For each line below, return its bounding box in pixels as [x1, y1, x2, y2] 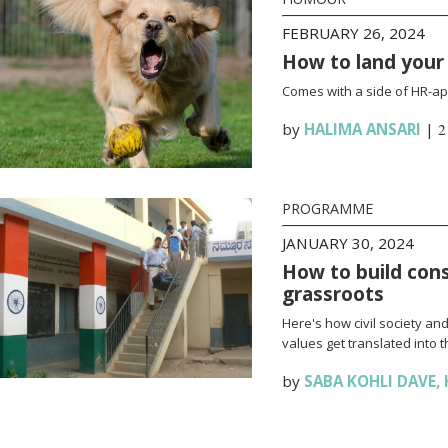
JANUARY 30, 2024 [281, 233, 414, 253]
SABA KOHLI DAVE [303, 371, 436, 391]
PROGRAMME [281, 199, 373, 218]
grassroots [281, 280, 384, 307]
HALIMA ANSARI [303, 119, 421, 139]
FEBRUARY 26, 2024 [281, 23, 425, 43]
